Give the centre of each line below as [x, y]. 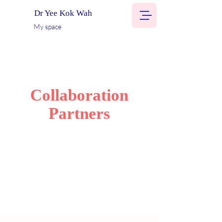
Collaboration [79, 95]
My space [48, 27]
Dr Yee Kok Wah [64, 13]
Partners [79, 113]
